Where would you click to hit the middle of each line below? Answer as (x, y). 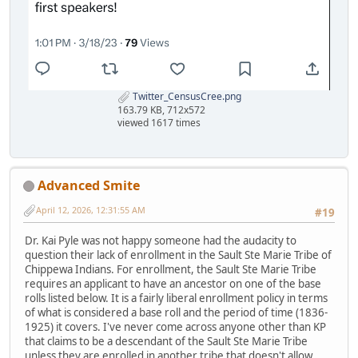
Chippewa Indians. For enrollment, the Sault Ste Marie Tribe (171, 270)
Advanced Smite (89, 185)
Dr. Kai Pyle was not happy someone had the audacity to (161, 241)
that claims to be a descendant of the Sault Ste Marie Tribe (166, 342)
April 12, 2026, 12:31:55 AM (91, 210)
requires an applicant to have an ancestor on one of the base (173, 284)
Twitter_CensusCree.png (185, 96)
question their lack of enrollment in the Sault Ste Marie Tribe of (178, 255)
